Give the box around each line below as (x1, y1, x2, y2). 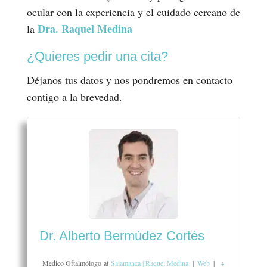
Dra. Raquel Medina (37, 20, 132, 36)
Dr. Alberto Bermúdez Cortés (39, 228, 204, 243)
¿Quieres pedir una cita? (26, 48, 168, 64)
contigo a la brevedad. (26, 89, 122, 104)
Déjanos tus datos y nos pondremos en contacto (26, 72, 232, 87)
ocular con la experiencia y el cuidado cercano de (26, 4, 240, 19)
